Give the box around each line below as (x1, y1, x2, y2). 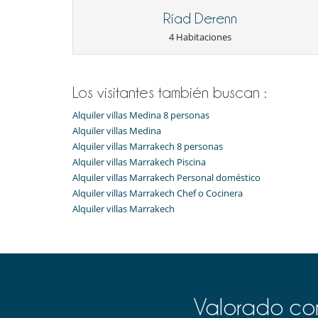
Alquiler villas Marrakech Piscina (72, 155, 206, 168)
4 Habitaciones (169, 30, 231, 43)
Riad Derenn (163, 10, 237, 26)
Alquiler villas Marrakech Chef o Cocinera (72, 186, 243, 199)
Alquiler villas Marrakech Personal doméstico (72, 170, 261, 184)
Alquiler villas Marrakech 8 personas (72, 139, 223, 153)
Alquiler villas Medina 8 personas (72, 108, 209, 121)
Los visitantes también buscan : (72, 83, 267, 101)
